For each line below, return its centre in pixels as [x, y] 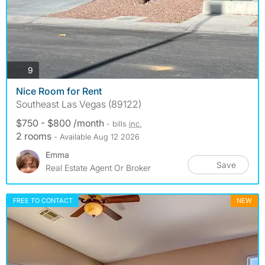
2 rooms [35, 136]
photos [46, 69]
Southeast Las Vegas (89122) [79, 104]
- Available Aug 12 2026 [97, 137]
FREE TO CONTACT [43, 201]
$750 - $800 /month [61, 123]
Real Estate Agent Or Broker [98, 168]
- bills [118, 124]
